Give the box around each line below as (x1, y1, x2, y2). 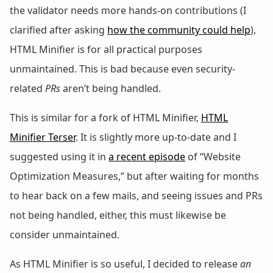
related (10, 81, 45, 95)
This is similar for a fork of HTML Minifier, (10, 110, 201, 124)
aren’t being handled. (60, 81, 161, 95)
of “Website (185, 149, 241, 163)
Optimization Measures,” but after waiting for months (10, 169, 259, 183)
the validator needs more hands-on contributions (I (10, 3, 246, 17)
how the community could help (107, 23, 250, 37)
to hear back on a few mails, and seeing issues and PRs (10, 188, 263, 202)
